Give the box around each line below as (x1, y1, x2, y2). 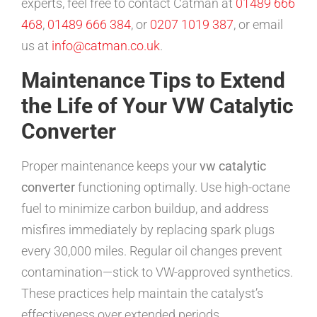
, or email (234, 17, 283, 33)
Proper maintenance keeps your (21, 158, 200, 174)
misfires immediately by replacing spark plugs (21, 222, 275, 238)
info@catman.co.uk (52, 38, 160, 54)
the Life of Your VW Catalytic (21, 93, 294, 119)
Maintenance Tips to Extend (21, 68, 285, 93)
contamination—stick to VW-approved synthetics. (21, 265, 293, 280)
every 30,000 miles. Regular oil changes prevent (21, 243, 282, 259)
